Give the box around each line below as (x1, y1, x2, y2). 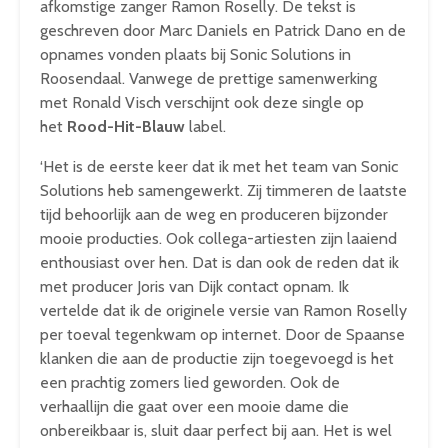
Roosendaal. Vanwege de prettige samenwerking (40, 69, 377, 88)
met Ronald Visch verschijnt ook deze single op (40, 93, 364, 112)
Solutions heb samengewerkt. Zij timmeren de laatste (40, 181, 407, 200)
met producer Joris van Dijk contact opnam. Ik (40, 277, 349, 296)
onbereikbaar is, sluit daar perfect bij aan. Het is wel (40, 421, 392, 440)
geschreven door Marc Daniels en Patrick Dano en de (40, 21, 406, 40)
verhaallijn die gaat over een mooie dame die (40, 397, 349, 416)
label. (189, 117, 226, 136)
